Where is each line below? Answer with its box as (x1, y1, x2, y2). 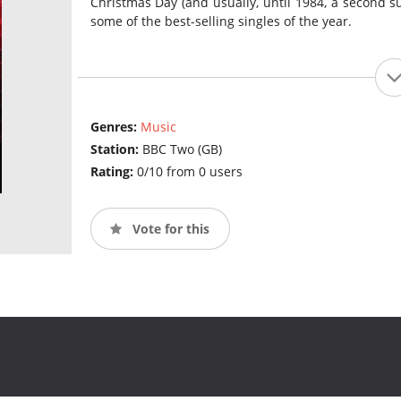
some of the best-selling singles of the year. (90, 13, 352, 30)
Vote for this (128, 219, 209, 237)
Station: (90, 141, 142, 158)
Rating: (90, 163, 137, 181)
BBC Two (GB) (141, 141, 222, 158)
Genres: (90, 118, 141, 136)
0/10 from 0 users (136, 163, 243, 181)
